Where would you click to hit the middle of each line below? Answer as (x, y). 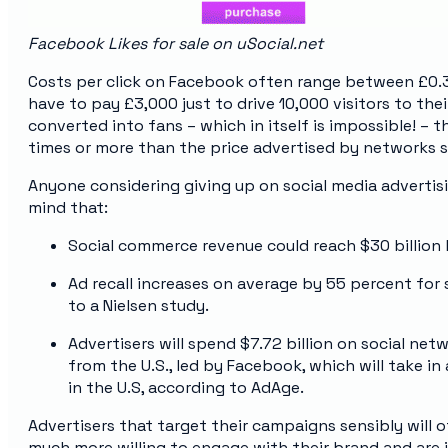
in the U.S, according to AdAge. (186, 387)
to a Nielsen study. (138, 305)
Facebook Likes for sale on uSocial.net (175, 43)
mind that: (68, 207)
